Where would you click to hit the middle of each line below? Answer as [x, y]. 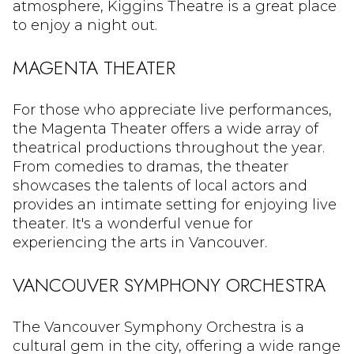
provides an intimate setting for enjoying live [175, 205]
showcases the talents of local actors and [160, 186]
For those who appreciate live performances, [172, 110]
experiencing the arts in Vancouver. [140, 243]
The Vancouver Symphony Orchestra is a [158, 328]
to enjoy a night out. [85, 25]
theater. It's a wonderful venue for [133, 224]
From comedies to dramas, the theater [151, 167]
